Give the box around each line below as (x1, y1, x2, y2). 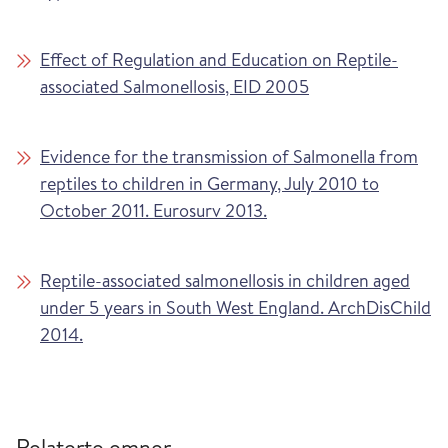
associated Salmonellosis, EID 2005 (40, 74, 309, 100)
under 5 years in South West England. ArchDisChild (40, 295, 431, 321)
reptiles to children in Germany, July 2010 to (40, 171, 379, 197)
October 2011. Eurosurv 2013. (40, 198, 267, 224)
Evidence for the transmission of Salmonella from (40, 144, 418, 170)
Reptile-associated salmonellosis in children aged (40, 268, 410, 294)
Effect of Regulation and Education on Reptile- (40, 47, 398, 73)
